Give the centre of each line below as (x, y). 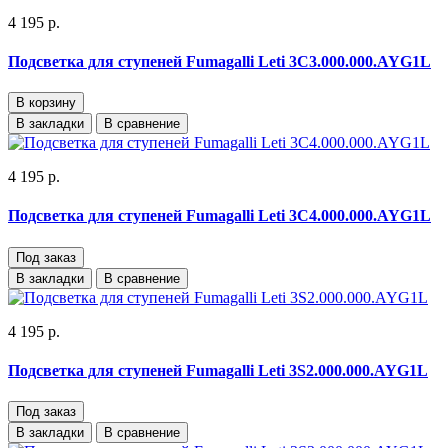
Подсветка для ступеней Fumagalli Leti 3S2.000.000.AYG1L (218, 370)
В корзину (46, 103)
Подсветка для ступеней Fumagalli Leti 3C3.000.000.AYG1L (219, 61)
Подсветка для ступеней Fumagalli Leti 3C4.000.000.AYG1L (219, 216)
